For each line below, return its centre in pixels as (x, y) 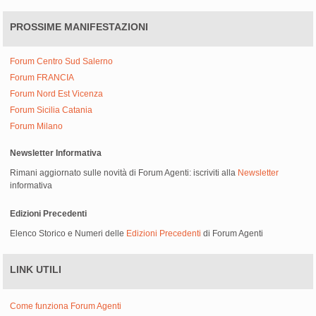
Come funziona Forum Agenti (66, 306)
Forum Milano (37, 127)
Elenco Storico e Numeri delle (68, 234)
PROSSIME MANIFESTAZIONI (79, 27)
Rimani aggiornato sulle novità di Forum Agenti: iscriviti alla (124, 173)
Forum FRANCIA (42, 78)
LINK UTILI (36, 270)
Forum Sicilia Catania (51, 110)
